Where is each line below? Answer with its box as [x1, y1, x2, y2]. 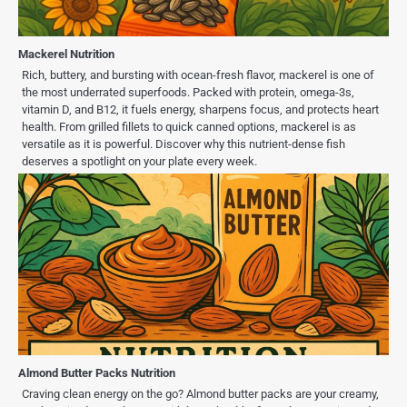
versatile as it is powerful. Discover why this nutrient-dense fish [22, 137, 345, 152]
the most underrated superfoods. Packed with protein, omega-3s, [22, 85, 354, 100]
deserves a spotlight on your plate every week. [22, 154, 257, 169]
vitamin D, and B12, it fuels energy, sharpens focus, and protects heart [22, 103, 379, 117]
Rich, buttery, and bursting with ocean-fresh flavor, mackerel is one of [22, 68, 374, 83]
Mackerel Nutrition [18, 47, 114, 62]
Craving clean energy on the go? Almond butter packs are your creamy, [22, 387, 379, 402]
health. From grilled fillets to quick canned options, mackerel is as [22, 120, 356, 134]
